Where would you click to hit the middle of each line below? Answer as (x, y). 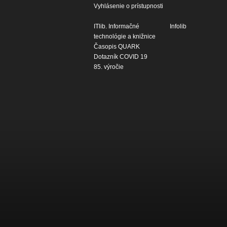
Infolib (178, 26)
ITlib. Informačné (117, 26)
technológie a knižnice (125, 36)
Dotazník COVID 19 (121, 57)
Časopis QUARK (117, 47)
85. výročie (109, 67)
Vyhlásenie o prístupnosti (128, 6)
